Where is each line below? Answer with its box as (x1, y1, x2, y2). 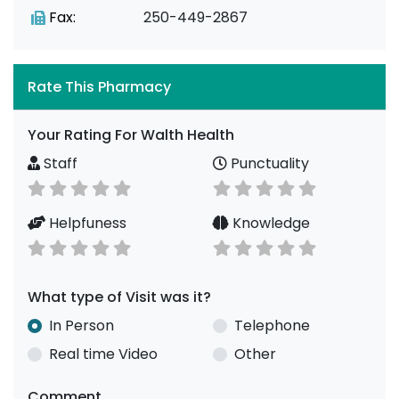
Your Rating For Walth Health (28, 125, 234, 145)
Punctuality (227, 153, 309, 174)
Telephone (234, 315, 310, 336)
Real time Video (49, 344, 158, 364)
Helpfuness (45, 213, 126, 233)
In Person (49, 315, 114, 336)
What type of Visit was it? (28, 287, 211, 307)
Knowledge (229, 213, 310, 233)
